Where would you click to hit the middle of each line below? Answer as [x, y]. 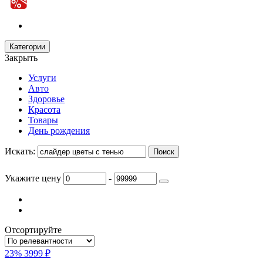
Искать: [20, 151]
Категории [27, 47]
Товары [43, 120]
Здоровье [46, 99]
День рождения [59, 131]
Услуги [42, 78]
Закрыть [21, 58]
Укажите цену [33, 178]
